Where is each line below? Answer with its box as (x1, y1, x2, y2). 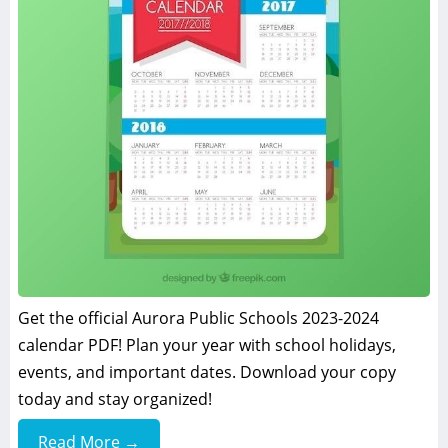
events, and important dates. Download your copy (18, 361, 396, 384)
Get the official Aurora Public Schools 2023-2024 (18, 307, 379, 330)
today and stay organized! (18, 388, 212, 411)
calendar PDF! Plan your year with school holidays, (18, 334, 396, 357)
